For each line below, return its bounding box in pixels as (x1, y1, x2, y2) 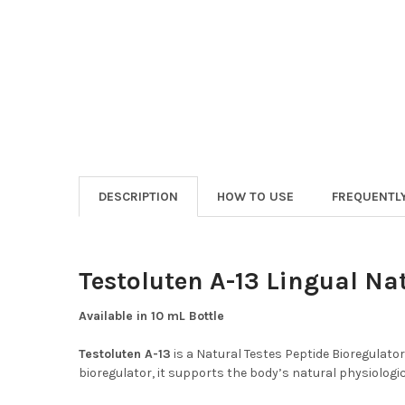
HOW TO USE (216, 189, 294, 205)
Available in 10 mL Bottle (78, 308, 224, 325)
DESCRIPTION (98, 189, 178, 205)
